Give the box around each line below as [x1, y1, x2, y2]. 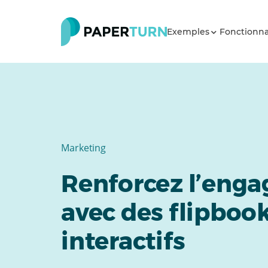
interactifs [61, 226, 185, 255]
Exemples [167, 26, 212, 37]
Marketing [61, 141, 106, 154]
